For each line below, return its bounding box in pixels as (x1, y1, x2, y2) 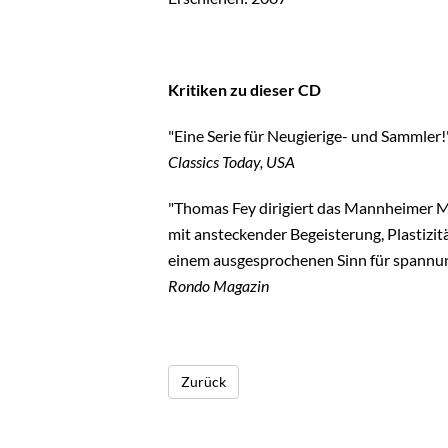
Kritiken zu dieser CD (168, 79, 321, 99)
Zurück (181, 372, 226, 390)
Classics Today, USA (168, 151, 295, 171)
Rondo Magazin (168, 275, 269, 295)
